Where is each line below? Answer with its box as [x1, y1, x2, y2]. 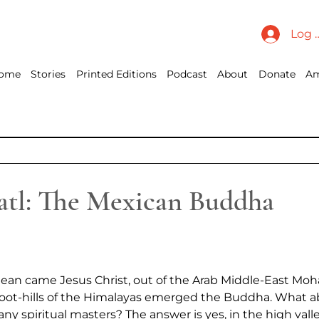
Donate [258, 68, 296, 81]
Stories [31, 68, 66, 81]
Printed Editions [75, 68, 157, 81]
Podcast [167, 68, 208, 81]
